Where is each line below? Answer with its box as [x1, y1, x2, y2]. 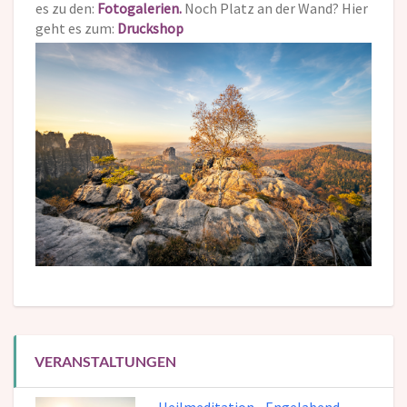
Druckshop [117, 19, 184, 38]
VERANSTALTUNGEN [35, 352, 176, 371]
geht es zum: [35, 19, 117, 38]
